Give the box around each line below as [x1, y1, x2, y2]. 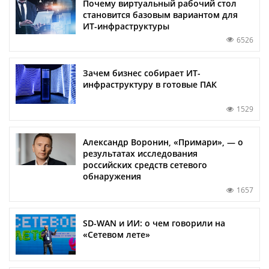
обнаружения [83, 171, 141, 183]
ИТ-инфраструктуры [83, 20, 169, 32]
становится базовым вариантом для [83, 8, 238, 20]
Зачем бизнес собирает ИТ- [83, 67, 201, 79]
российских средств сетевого [83, 159, 207, 171]
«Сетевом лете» [83, 229, 150, 241]
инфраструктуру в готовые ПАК [83, 78, 217, 90]
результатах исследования [83, 148, 198, 160]
